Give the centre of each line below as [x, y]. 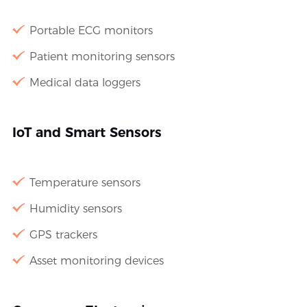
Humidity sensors [75, 209]
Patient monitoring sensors [102, 57]
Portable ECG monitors [91, 31]
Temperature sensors [85, 183]
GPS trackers [63, 235]
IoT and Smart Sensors [87, 133]
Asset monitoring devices [96, 261]
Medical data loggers [85, 83]
